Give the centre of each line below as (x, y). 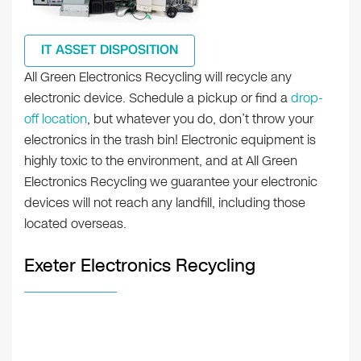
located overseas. (75, 224)
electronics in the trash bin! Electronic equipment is (170, 140)
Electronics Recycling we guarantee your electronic (171, 182)
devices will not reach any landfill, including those (165, 203)
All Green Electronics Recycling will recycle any (158, 77)
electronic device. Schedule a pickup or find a (158, 98)
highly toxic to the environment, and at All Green (161, 161)
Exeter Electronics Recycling (140, 266)
